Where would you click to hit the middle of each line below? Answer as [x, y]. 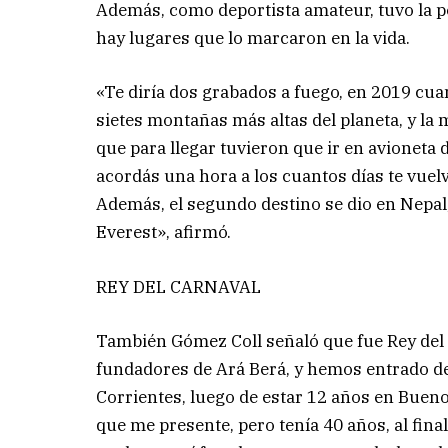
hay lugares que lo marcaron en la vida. [253, 38]
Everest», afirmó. [164, 232]
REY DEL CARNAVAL [179, 286]
